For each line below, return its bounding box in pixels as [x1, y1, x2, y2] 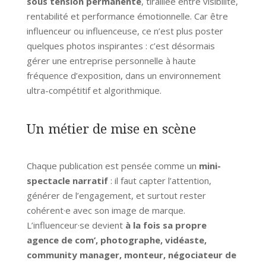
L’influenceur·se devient [26, 218, 125, 231]
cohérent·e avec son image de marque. [26, 204, 185, 216]
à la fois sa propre [125, 218, 207, 231]
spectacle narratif [26, 174, 108, 186]
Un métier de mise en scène [26, 119, 196, 137]
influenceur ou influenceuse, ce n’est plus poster [26, 24, 223, 37]
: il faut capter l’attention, [107, 174, 211, 186]
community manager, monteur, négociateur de [26, 248, 236, 261]
